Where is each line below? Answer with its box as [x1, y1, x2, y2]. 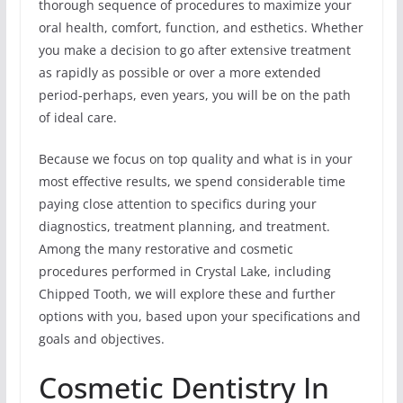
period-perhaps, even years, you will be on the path [38, 85, 351, 103]
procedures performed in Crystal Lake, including [38, 262, 331, 280]
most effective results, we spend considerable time [38, 172, 345, 190]
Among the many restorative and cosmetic [38, 239, 293, 257]
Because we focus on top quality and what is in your [38, 149, 353, 167]
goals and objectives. [38, 329, 165, 347]
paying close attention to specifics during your [38, 194, 317, 212]
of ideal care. [38, 108, 117, 126]
